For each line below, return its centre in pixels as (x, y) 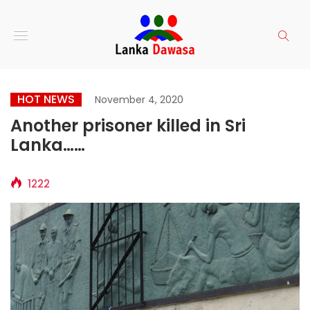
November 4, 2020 (139, 100)
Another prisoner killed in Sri (128, 126)
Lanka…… (48, 145)
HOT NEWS (46, 99)
